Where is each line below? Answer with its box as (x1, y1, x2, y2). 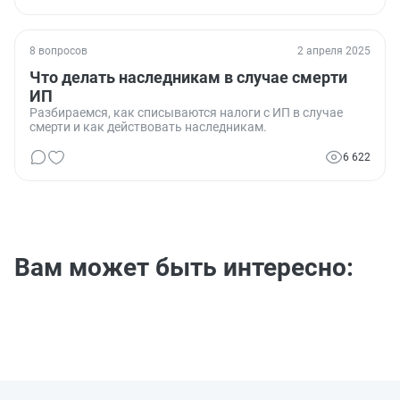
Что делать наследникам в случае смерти (29, 67, 347, 87)
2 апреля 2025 (297, 44, 371, 57)
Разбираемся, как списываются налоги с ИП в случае (29, 104, 343, 120)
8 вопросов (29, 44, 87, 57)
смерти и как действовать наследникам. (29, 119, 267, 134)
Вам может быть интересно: (14, 252, 354, 282)
